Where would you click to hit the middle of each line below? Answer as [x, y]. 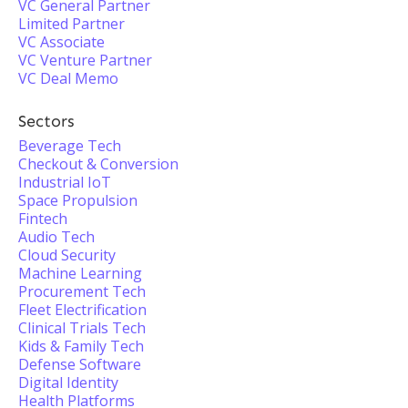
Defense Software [80, 364]
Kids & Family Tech [81, 346]
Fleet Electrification [82, 310]
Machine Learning [80, 273]
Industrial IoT [65, 182]
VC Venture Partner [85, 60]
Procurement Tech [82, 291]
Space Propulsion [78, 200]
